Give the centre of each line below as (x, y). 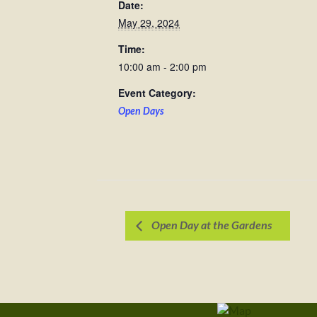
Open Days (141, 111)
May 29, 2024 (149, 23)
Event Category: (157, 93)
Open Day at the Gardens (211, 225)
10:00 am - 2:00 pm (162, 67)
